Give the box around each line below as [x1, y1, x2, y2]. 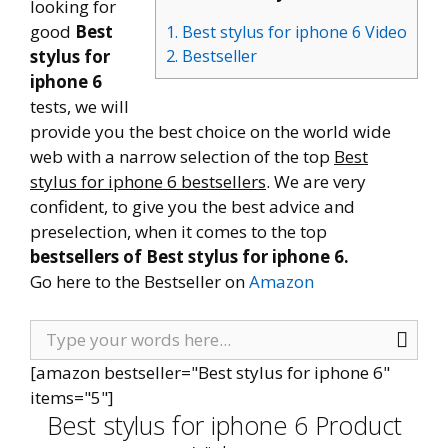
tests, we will [30, 95, 129, 118]
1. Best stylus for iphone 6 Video [166, 21, 407, 44]
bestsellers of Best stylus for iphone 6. [30, 245, 349, 268]
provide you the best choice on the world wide [30, 120, 391, 143]
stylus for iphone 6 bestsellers [30, 170, 266, 193]
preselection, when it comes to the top [30, 220, 327, 243]
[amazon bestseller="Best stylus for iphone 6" [30, 360, 390, 384]
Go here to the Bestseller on [30, 270, 249, 293]
